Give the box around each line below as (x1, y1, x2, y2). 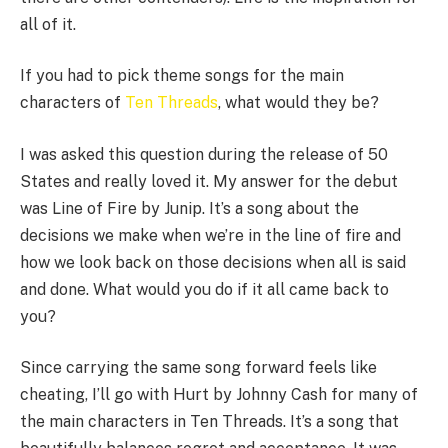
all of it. (20, 14, 76, 34)
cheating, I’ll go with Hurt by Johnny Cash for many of (20, 385, 418, 405)
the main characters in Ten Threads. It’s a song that (20, 412, 399, 432)
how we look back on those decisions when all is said (20, 252, 406, 272)
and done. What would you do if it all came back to (20, 279, 389, 299)
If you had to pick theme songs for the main (20, 66, 344, 86)
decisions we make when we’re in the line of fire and (20, 225, 401, 245)
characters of (20, 93, 125, 113)
